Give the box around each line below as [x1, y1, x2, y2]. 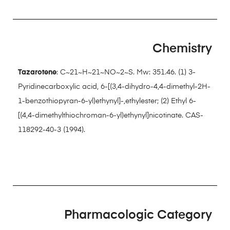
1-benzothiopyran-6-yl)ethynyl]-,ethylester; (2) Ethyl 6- [18, 97, 196, 105]
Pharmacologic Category [64, 208, 212, 221]
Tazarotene [18, 68, 56, 76]
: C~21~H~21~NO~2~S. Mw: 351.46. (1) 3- [56, 68, 196, 76]
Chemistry [152, 42, 212, 55]
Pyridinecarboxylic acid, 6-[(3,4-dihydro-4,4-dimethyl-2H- [18, 83, 210, 90]
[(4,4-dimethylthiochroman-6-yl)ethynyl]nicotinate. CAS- [18, 111, 203, 119]
